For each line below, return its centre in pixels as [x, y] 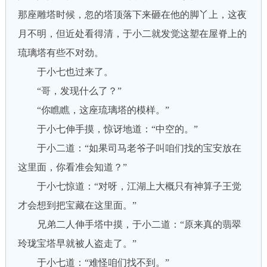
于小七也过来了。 [65, 72]
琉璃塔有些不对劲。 [60, 53]
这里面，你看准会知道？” [72, 167]
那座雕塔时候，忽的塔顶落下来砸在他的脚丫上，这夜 [132, 15]
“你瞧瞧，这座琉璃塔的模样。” [93, 110]
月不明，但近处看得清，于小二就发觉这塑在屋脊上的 [132, 34]
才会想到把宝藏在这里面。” [77, 205]
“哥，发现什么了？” [69, 91]
